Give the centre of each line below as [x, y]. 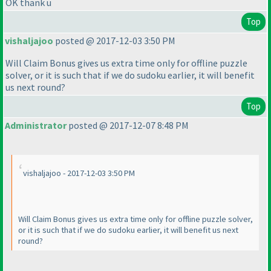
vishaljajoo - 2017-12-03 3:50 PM [79, 173]
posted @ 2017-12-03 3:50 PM [114, 41]
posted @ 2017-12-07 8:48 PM [128, 126]
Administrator [36, 126]
